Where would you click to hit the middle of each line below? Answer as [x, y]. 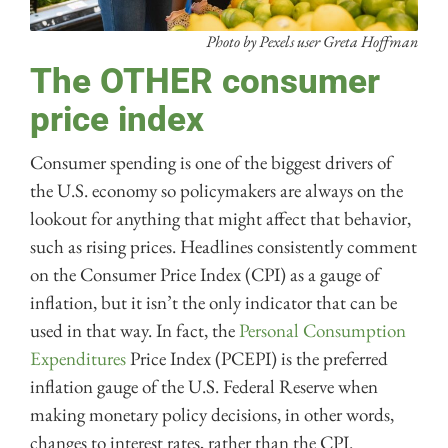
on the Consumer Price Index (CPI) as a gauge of [205, 275]
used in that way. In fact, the [134, 331]
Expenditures [78, 359]
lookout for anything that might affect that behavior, [220, 219]
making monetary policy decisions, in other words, [212, 415]
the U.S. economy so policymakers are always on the [216, 191]
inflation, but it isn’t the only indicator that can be [213, 303]
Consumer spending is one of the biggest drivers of [211, 163]
